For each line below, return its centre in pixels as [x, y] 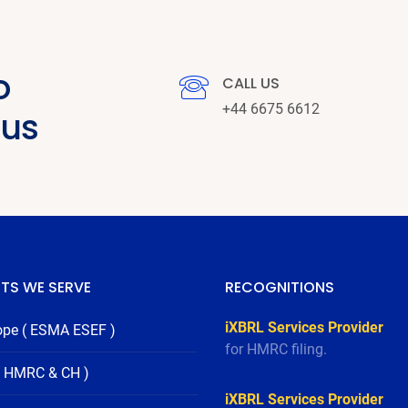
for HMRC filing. [275, 349]
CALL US [250, 83]
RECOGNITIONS [279, 287]
